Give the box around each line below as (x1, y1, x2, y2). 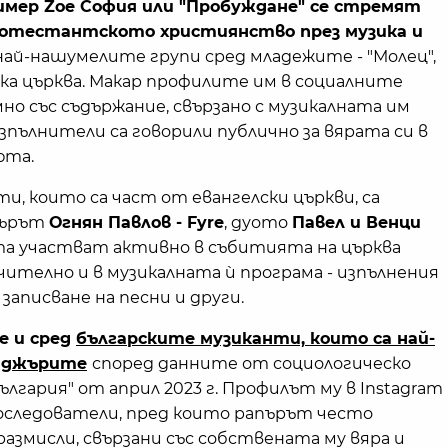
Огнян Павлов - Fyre (49, 213, 224, 232)
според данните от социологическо (92, 354, 411, 373)
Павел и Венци (292, 213, 421, 232)
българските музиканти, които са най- (76, 329, 435, 348)
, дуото (224, 213, 292, 232)
